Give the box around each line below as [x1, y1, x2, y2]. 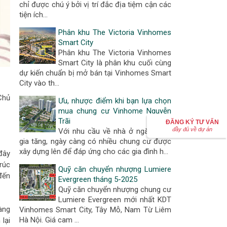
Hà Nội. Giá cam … [19, 215, 79, 224]
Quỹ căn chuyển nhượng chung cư [58, 185, 171, 194]
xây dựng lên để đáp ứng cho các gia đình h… [19, 147, 168, 156]
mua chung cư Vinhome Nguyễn [58, 106, 171, 116]
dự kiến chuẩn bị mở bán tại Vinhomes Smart [19, 68, 171, 78]
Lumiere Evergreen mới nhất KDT [58, 195, 171, 204]
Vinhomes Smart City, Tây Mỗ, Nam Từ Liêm [19, 205, 171, 214]
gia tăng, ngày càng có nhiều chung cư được [19, 137, 171, 146]
